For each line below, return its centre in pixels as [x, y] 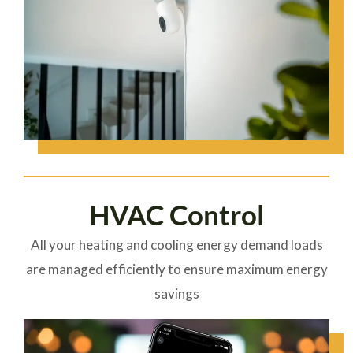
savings [176, 294]
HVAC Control [176, 215]
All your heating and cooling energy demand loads [176, 245]
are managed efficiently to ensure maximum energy [176, 269]
